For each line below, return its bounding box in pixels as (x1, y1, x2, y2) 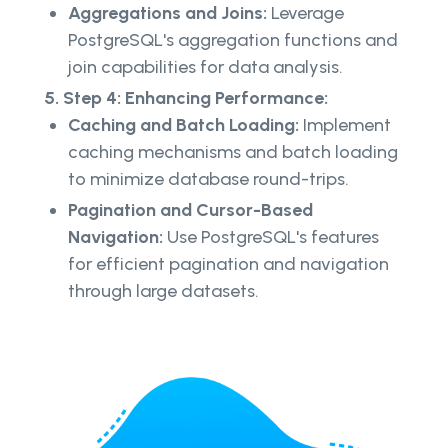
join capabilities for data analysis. (68, 55, 343, 78)
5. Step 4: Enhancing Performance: (44, 86, 328, 109)
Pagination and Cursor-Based (68, 198, 313, 221)
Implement (299, 113, 391, 136)
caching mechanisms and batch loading (68, 140, 398, 163)
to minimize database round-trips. (68, 167, 349, 190)
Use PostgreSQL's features (163, 225, 379, 248)
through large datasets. (68, 279, 259, 302)
